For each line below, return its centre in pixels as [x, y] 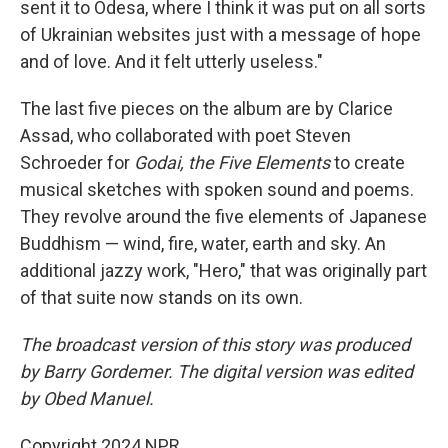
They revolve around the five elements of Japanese [223, 216]
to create [367, 162]
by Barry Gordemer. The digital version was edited [216, 371]
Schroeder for [77, 162]
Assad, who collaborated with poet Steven [185, 135]
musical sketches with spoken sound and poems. [217, 189]
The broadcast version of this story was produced [215, 344]
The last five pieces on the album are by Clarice [206, 108]
